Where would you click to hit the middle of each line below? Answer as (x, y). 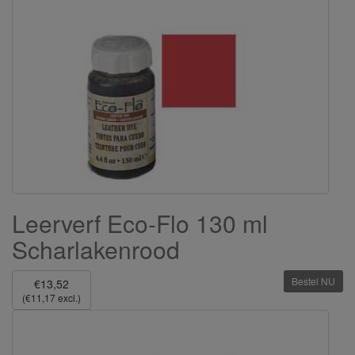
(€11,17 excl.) (52, 298)
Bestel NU (313, 281)
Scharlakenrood (96, 250)
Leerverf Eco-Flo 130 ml (140, 223)
